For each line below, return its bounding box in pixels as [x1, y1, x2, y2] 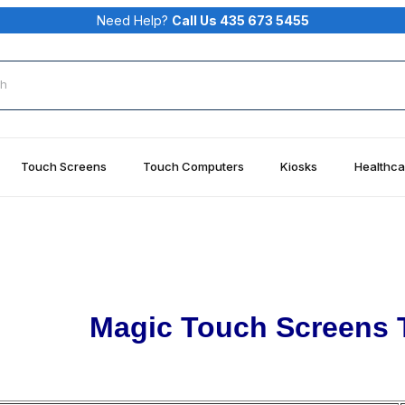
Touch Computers [143, 158, 245, 174]
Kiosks [280, 158, 318, 174]
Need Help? [96, 12, 172, 28]
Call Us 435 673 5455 [171, 12, 309, 28]
